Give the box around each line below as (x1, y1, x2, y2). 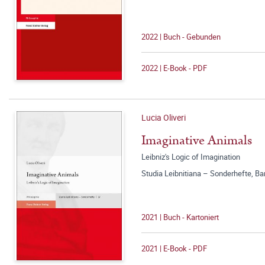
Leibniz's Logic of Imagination (141, 151, 240, 162)
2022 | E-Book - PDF (141, 63, 207, 73)
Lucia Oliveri (141, 112, 186, 123)
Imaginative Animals (141, 131, 252, 150)
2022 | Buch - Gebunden (141, 31, 221, 42)
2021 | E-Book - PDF (141, 243, 207, 254)
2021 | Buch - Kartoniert (141, 212, 219, 222)
